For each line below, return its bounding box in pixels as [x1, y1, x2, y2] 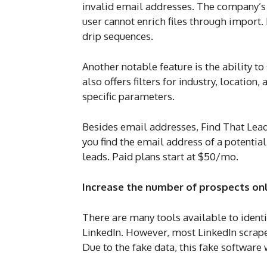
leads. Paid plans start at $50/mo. [82, 150, 238, 163]
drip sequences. [82, 30, 153, 43]
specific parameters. [82, 90, 177, 103]
